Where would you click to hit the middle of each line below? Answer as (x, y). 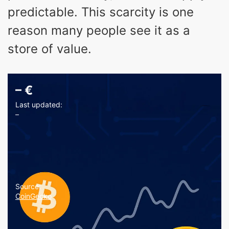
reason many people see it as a (99, 30)
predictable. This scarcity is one (101, 12)
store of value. (50, 49)
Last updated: (39, 104)
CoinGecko (33, 196)
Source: (28, 186)
